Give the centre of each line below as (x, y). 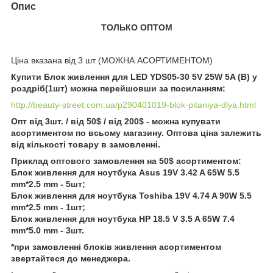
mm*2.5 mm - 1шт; (48, 207)
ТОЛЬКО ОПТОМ (136, 27)
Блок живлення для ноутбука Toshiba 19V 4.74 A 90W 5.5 (131, 195)
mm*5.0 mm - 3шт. (48, 230)
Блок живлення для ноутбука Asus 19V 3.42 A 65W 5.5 (125, 172)
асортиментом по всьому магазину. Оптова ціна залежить (136, 133)
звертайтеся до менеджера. (71, 258)
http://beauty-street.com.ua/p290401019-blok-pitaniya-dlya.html (133, 105)
